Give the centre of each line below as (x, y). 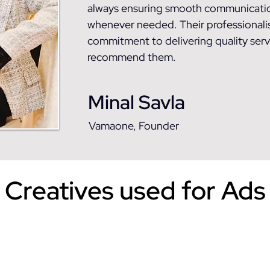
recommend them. (132, 57)
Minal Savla (137, 102)
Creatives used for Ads (135, 190)
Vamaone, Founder (134, 126)
